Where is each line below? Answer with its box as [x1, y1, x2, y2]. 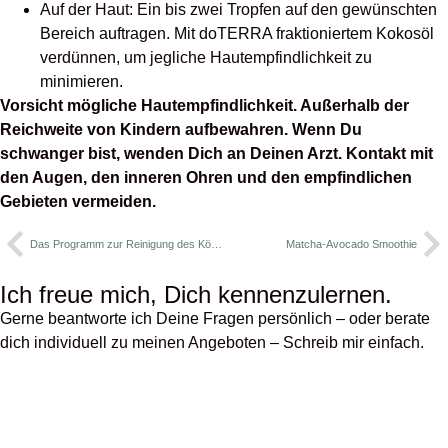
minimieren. [40, 73, 123, 91]
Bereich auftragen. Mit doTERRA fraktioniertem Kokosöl [40, 25, 434, 43]
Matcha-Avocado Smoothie [286, 237, 417, 250]
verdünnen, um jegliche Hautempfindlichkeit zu [40, 49, 372, 67]
